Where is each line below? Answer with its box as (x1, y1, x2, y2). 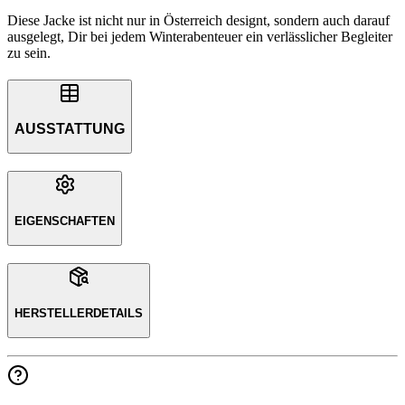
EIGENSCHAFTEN (14, 213, 115, 228)
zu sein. (7, 44, 51, 61)
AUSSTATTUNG (14, 120, 125, 137)
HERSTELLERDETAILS (14, 306, 143, 320)
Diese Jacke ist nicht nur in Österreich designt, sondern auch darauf (7, 12, 390, 28)
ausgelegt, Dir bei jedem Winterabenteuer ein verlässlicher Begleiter (7, 28, 392, 44)
